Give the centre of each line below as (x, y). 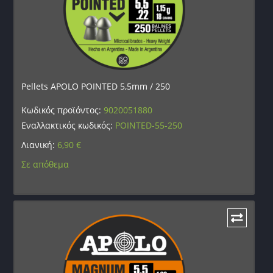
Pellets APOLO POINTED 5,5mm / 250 (96, 87)
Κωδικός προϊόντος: (63, 110)
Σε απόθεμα (45, 165)
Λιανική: (40, 145)
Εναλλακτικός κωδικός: (69, 126)
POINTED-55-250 (149, 126)
